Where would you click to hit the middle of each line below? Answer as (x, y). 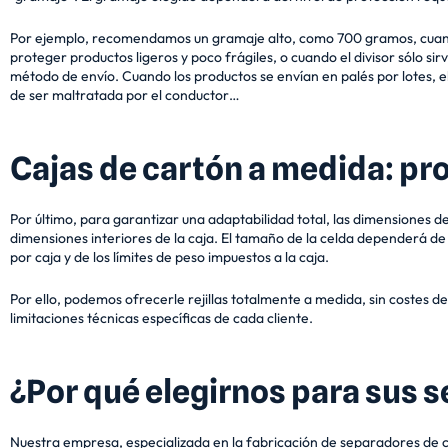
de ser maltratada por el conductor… (125, 95)
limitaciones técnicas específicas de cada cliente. (161, 318)
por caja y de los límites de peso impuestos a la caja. (169, 257)
